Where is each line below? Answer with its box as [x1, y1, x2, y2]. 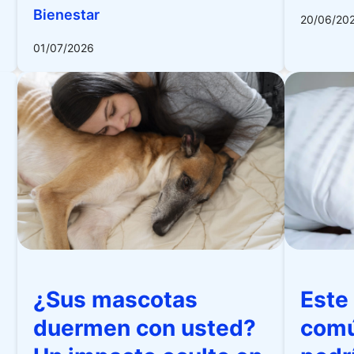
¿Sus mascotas [33, 286, 198, 313]
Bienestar [33, 6, 100, 23]
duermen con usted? [33, 314, 257, 341]
